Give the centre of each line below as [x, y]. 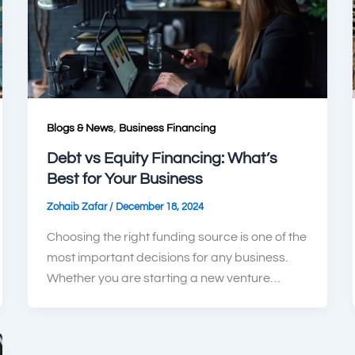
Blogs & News [80, 129]
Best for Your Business [124, 179]
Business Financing [167, 129]
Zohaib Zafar [78, 206]
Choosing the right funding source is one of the [176, 237]
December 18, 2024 [159, 206]
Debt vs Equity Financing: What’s [162, 158]
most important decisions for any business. [167, 257]
